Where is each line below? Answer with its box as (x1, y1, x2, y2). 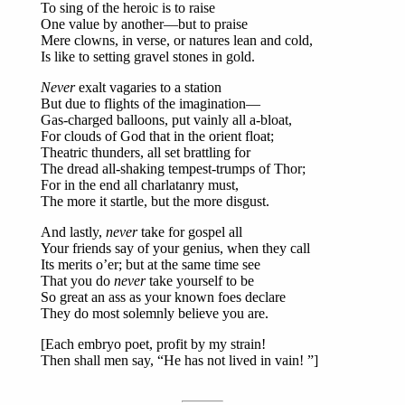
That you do (41, 273, 114, 289)
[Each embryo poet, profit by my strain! (41, 336, 266, 353)
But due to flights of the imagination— (41, 96, 260, 112)
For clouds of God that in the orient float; (41, 128, 274, 145)
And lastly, (41, 224, 106, 240)
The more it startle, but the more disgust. (41, 193, 269, 210)
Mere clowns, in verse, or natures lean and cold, (41, 33, 313, 49)
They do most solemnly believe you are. (41, 306, 268, 322)
